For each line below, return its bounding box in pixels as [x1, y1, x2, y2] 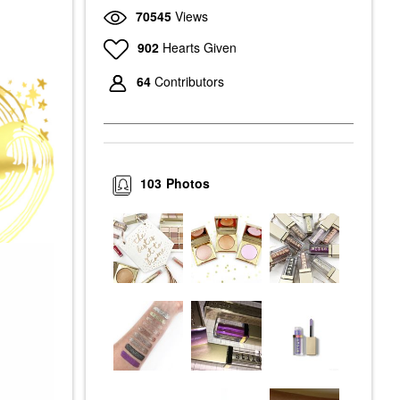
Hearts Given [162, 37, 237, 56]
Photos [166, 174, 211, 193]
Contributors [154, 72, 224, 91]
